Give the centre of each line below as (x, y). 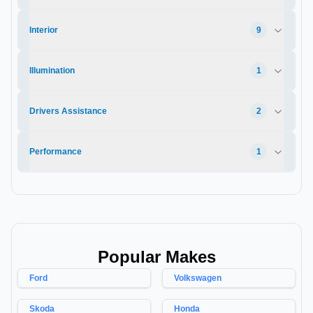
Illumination (52, 71)
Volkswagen (198, 278)
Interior (44, 30)
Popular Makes (156, 257)
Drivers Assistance (68, 111)
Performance (56, 152)
